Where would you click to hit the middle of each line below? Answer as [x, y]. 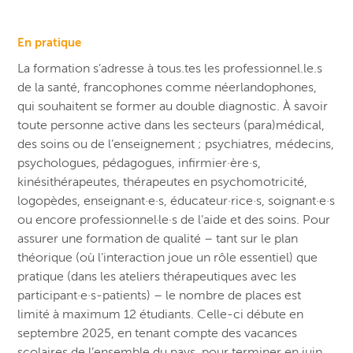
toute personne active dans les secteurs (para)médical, [171, 126]
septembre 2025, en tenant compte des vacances [158, 334]
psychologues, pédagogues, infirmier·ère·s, [139, 163]
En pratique [50, 43]
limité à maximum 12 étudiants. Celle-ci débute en [161, 315]
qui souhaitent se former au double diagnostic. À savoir [173, 107]
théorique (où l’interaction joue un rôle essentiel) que [168, 258]
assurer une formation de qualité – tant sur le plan [158, 239]
